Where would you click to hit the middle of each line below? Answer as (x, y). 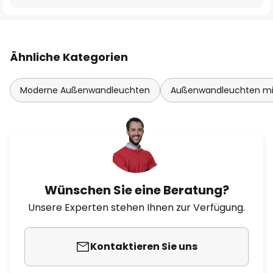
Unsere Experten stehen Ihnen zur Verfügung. (136, 207)
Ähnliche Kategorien (69, 57)
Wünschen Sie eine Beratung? (136, 190)
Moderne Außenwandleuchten (85, 90)
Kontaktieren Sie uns (144, 246)
